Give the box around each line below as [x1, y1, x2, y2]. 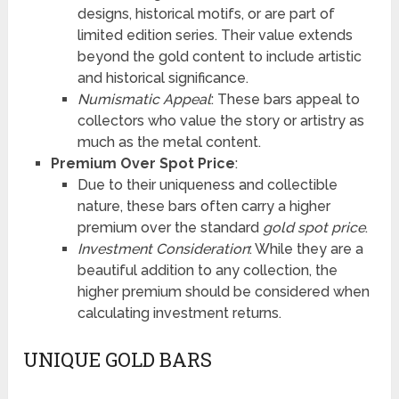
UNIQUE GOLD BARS [23, 346, 213, 373]
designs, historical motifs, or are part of [77, 5, 335, 23]
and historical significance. [77, 69, 248, 87]
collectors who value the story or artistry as [77, 112, 364, 130]
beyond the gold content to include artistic [77, 48, 362, 66]
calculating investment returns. [77, 305, 281, 322]
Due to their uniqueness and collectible [77, 176, 338, 194]
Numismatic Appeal [77, 91, 211, 109]
